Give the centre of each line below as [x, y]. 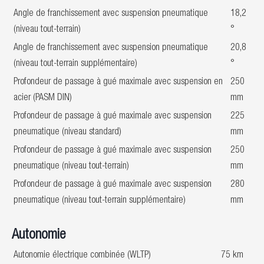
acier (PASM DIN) [43, 98]
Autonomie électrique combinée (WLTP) [82, 256]
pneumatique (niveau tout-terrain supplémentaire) [100, 201]
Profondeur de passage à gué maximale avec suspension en [118, 82]
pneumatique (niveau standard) [67, 133]
